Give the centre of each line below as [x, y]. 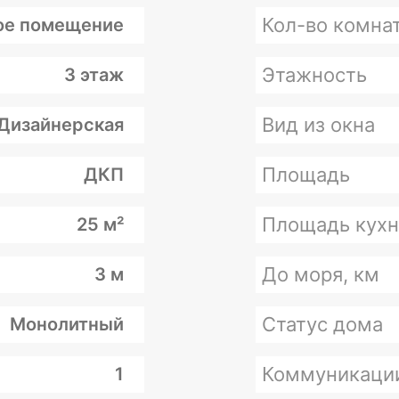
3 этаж [94, 75]
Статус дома [322, 324]
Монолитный [66, 324]
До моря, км [320, 274]
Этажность [314, 75]
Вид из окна [318, 125]
